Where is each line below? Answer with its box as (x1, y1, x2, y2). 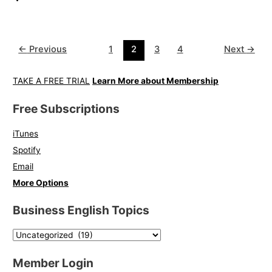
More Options (13, 177, 69, 188)
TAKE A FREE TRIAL (13, 76, 90, 86)
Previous (27, 43, 67, 55)
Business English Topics (13, 203, 150, 218)
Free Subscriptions (13, 101, 120, 116)
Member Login (13, 255, 94, 270)
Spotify (13, 144, 41, 155)
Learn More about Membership (92, 76, 219, 86)
